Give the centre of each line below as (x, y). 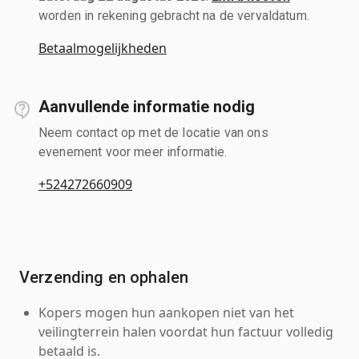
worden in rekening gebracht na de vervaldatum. (174, 15)
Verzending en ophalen (104, 277)
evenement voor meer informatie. (133, 151)
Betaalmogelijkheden (103, 48)
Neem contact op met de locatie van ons (153, 132)
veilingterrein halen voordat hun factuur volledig (186, 331)
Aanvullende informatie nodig (147, 106)
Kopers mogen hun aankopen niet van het (166, 312)
